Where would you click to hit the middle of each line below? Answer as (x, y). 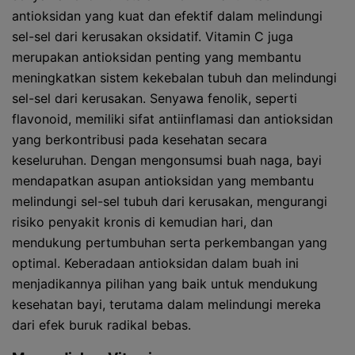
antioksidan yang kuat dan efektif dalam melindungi (167, 16)
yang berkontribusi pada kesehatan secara (139, 139)
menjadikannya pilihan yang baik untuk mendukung (165, 284)
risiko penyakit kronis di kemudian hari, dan (142, 222)
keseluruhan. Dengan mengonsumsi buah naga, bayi (167, 160)
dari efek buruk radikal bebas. (101, 325)
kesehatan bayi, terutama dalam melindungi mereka (166, 304)
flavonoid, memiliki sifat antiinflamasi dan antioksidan (172, 119)
